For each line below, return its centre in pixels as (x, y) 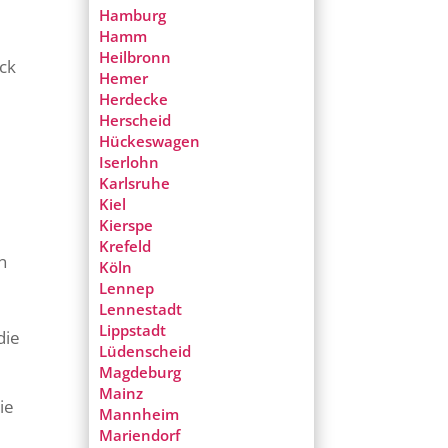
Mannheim (139, 414)
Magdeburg (140, 372)
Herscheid (135, 120)
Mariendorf (140, 435)
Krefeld (125, 246)
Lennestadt (141, 309)
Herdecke (134, 99)
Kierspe (126, 225)
